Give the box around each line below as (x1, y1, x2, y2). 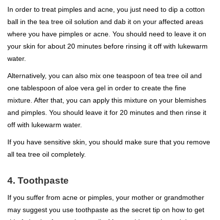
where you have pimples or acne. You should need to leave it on (7, 29, 206, 38)
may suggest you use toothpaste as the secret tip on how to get (7, 205, 204, 214)
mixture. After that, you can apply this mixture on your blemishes (7, 96, 206, 104)
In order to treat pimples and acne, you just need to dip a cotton (7, 5, 205, 13)
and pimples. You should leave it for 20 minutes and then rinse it (7, 108, 206, 116)
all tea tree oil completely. (7, 150, 86, 158)
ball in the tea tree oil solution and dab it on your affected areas (7, 17, 203, 26)
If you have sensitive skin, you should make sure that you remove (7, 137, 210, 146)
